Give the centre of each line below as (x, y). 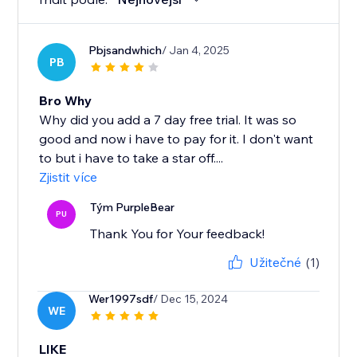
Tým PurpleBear (133, 208)
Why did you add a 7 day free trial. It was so (168, 120)
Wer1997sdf (121, 299)
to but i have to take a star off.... (131, 158)
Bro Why (66, 101)
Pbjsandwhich (126, 51)
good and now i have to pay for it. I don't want (177, 139)
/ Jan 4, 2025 (196, 51)
